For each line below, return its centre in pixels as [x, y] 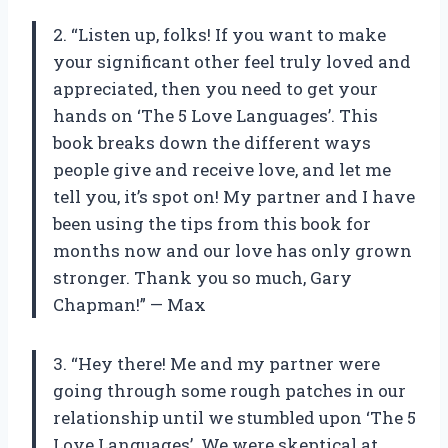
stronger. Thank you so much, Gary [202, 278]
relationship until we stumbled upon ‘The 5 [234, 418]
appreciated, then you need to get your [215, 89]
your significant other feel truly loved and [232, 62]
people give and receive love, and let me [222, 170]
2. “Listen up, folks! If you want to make [219, 35]
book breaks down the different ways [212, 143]
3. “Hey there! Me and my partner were [216, 364]
